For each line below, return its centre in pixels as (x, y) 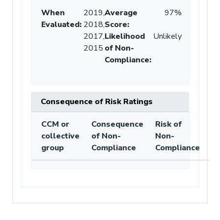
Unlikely (167, 36)
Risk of (168, 124)
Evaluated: (61, 24)
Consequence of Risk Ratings (97, 101)
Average (121, 13)
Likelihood (125, 36)
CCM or (55, 124)
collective (60, 136)
